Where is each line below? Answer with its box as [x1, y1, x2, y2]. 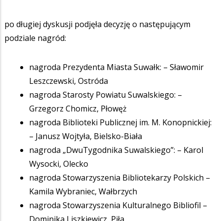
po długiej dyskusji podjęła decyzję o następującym [4, 19, 190, 30]
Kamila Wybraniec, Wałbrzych [29, 186, 137, 197]
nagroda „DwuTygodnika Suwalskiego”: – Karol [29, 145, 203, 156]
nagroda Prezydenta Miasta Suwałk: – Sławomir [29, 62, 204, 73]
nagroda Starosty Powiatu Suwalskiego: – [29, 89, 182, 101]
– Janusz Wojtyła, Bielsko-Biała [29, 131, 142, 142]
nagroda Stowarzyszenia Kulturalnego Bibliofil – [29, 200, 207, 211]
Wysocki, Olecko [29, 158, 88, 170]
